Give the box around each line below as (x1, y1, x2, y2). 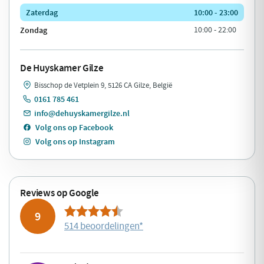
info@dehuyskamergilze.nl (34, 108, 130, 118)
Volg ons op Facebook (35, 122, 113, 133)
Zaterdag (26, 7, 58, 18)
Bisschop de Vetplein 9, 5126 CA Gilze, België (34, 80, 172, 90)
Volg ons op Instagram (35, 136, 115, 147)
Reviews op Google (20, 187, 100, 199)
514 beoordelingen (64, 219, 139, 232)
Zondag (20, 25, 47, 35)
